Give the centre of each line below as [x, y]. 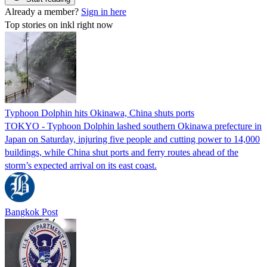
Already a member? [43, 11]
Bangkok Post [31, 212]
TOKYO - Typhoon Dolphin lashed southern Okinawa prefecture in [133, 126]
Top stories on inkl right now [59, 24]
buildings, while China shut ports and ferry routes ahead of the [122, 152]
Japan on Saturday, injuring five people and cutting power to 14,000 [132, 139]
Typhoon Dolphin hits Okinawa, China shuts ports [100, 113]
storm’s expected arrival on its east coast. [81, 165]
